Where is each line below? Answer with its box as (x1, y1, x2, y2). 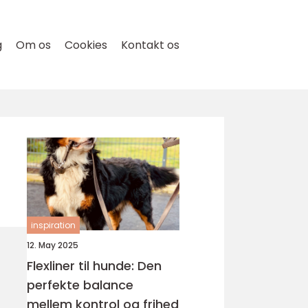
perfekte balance (27, 276, 133, 294)
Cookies (65, 37, 107, 53)
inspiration (31, 219, 76, 231)
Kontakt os (121, 37, 179, 53)
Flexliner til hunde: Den (27, 257, 162, 274)
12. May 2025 (27, 239, 78, 251)
